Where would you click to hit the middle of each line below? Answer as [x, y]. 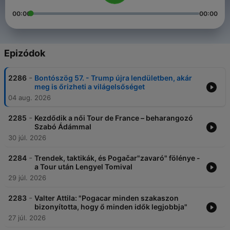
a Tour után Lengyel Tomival [83, 167]
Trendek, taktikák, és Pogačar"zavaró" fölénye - [117, 158]
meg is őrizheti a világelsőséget [90, 87]
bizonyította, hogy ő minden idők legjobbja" [111, 207]
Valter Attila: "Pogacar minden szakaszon [107, 198]
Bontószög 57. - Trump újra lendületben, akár [113, 78]
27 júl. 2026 [27, 218]
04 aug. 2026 [30, 98]
